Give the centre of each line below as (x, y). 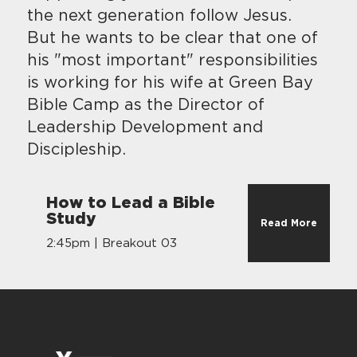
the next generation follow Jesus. (160, 16)
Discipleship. (77, 149)
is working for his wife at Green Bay (171, 82)
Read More (288, 224)
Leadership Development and (145, 127)
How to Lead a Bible (130, 204)
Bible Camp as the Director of (146, 105)
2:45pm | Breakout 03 (111, 244)
